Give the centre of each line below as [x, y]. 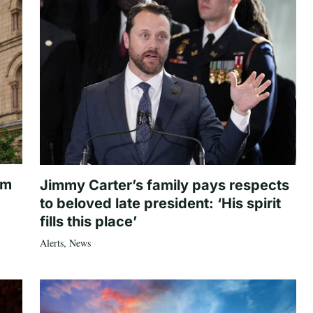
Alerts [51, 242]
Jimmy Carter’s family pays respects [164, 185]
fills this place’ [88, 221]
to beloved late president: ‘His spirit [160, 203]
